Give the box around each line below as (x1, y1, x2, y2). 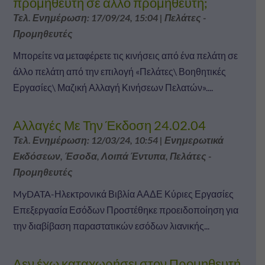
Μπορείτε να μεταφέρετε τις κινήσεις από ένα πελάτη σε (12, 49, 238, 61)
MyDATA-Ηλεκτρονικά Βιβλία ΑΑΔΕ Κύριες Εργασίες (12, 188, 234, 199)
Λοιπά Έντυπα (101, 150, 166, 161)
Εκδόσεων (12, 150, 60, 161)
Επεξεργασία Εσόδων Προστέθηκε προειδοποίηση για (12, 203, 238, 215)
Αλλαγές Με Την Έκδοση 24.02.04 (12, 117, 206, 133)
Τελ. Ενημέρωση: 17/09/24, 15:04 (12, 11, 158, 23)
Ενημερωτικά (164, 134, 224, 146)
